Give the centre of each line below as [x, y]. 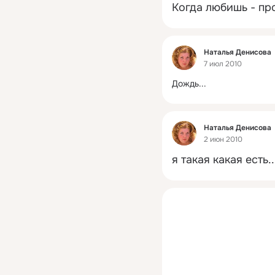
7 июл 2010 [223, 64]
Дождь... [189, 83]
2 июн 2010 [223, 140]
